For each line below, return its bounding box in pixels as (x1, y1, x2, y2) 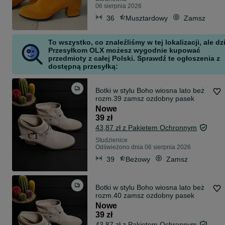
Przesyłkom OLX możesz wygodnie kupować (48, 46, 200, 55)
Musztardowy (126, 14, 168, 22)
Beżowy (126, 155, 150, 163)
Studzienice (95, 137, 128, 144)
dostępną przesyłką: (48, 62, 118, 71)
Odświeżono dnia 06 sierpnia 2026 (95, 144, 191, 151)
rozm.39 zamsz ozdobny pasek (95, 94, 194, 103)
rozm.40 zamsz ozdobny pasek (95, 191, 194, 200)
